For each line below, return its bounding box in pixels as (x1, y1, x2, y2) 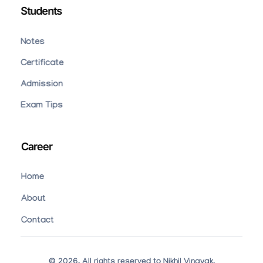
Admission (21, 79, 63, 90)
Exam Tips (21, 100, 63, 112)
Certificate (21, 58, 63, 69)
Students (21, 4, 62, 17)
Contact (21, 215, 53, 227)
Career (21, 140, 52, 153)
